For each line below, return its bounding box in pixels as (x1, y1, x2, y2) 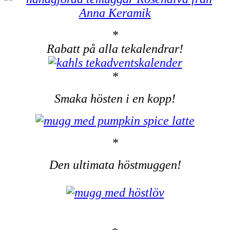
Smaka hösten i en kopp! (54, 92, 176, 106)
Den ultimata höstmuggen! (49, 158, 181, 172)
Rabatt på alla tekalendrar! (47, 42, 183, 56)
